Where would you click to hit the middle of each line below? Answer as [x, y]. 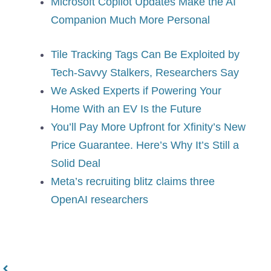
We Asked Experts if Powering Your [136, 91]
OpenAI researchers [100, 200]
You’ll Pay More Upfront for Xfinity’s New [148, 127]
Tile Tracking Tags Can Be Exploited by [145, 55]
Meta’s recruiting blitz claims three [133, 182]
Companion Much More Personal [130, 20]
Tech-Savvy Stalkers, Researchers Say [145, 73]
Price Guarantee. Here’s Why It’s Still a [145, 145]
